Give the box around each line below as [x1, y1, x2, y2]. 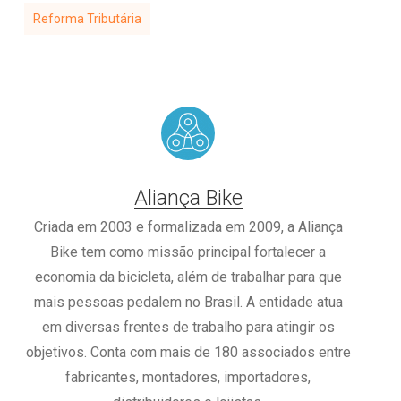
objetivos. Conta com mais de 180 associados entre [25, 343, 351, 361]
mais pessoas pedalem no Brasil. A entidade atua [33, 293, 343, 311]
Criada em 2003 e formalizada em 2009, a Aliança [33, 218, 343, 235]
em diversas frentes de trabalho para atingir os [41, 318, 335, 336]
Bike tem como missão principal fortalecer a [50, 243, 327, 260]
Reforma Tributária [32, 11, 141, 26]
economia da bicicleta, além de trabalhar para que [34, 268, 342, 286]
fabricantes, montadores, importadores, [65, 368, 311, 386]
